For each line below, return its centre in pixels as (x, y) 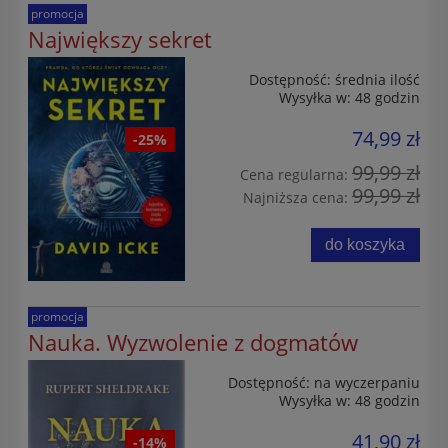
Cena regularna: (296, 174)
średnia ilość (377, 79)
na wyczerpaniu (367, 382)
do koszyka (365, 244)
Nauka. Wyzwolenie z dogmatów (193, 342)
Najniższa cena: (297, 197)
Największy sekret (120, 39)
